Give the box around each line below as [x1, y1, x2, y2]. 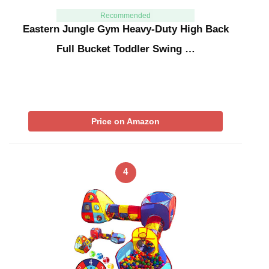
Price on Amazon [91, 116, 160, 126]
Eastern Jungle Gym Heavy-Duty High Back [22, 23, 229, 35]
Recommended [100, 11, 151, 20]
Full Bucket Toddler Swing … [56, 43, 195, 55]
